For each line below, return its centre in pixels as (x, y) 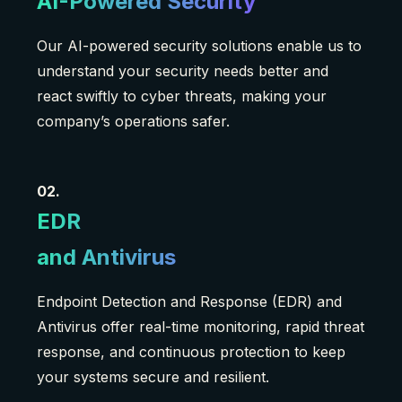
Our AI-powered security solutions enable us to (199, 46)
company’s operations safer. (133, 122)
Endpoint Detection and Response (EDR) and (189, 302)
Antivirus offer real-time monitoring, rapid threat (201, 327)
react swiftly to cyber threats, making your (182, 96)
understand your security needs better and (183, 71)
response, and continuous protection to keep (191, 352)
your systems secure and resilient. (153, 377)
